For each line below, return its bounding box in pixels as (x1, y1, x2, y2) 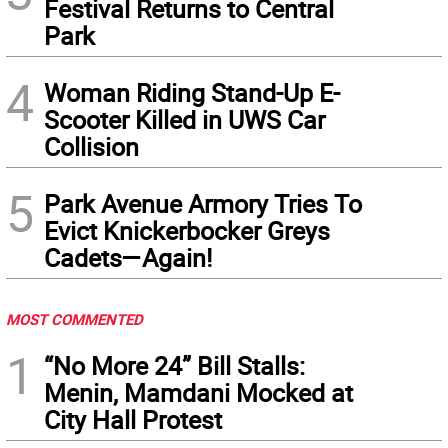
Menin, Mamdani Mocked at (44, 376, 353, 410)
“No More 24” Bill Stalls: (44, 349, 305, 383)
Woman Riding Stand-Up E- (44, 76, 340, 110)
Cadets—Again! (44, 241, 212, 275)
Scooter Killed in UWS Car (44, 103, 325, 137)
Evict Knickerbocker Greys (44, 214, 330, 248)
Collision (44, 130, 139, 164)
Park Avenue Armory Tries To (44, 187, 362, 221)
